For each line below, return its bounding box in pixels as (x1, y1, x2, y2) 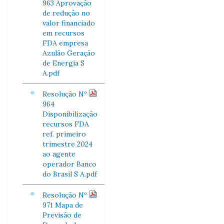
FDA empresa (42, 38, 88, 47)
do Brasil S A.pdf (42, 169, 97, 178)
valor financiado (42, 18, 95, 27)
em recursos (42, 28, 84, 37)
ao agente (42, 149, 75, 158)
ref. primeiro (42, 129, 86, 138)
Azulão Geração (42, 48, 95, 57)
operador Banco (42, 159, 96, 168)
